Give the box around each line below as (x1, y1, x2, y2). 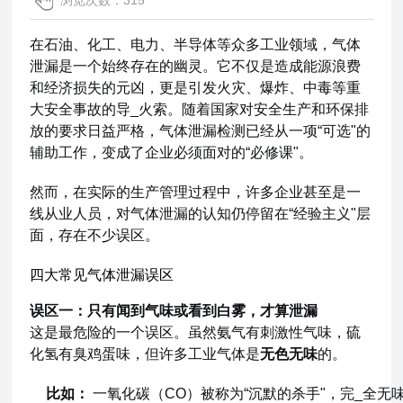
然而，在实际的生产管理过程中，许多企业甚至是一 (30, 184, 362, 200)
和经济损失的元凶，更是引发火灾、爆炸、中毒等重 (30, 80, 362, 95)
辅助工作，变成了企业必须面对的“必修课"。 (30, 145, 314, 160)
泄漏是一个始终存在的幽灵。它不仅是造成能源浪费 (30, 58, 362, 74)
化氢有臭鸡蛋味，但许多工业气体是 (30, 346, 261, 362)
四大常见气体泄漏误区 (30, 267, 175, 282)
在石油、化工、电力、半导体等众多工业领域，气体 (30, 37, 362, 52)
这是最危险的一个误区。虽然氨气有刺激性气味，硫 (30, 325, 362, 340)
